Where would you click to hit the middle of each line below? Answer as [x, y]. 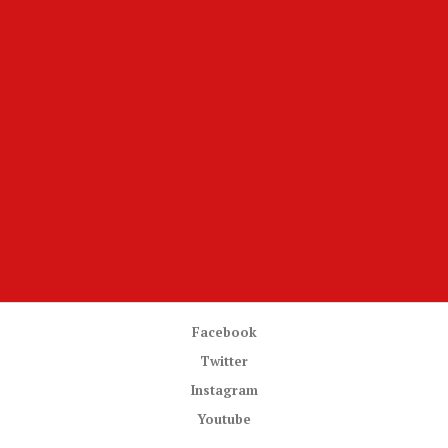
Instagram [224, 390]
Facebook [224, 332]
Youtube [224, 419]
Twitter [224, 361]
